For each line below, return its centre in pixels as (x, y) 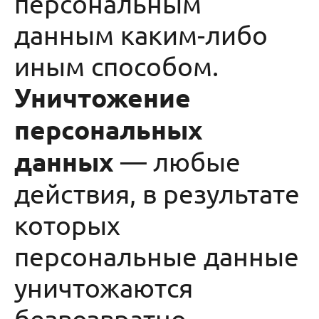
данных (64, 161)
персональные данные (157, 256)
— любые (177, 161)
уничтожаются (104, 287)
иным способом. (120, 66)
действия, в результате (157, 193)
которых (67, 224)
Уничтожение (103, 97)
